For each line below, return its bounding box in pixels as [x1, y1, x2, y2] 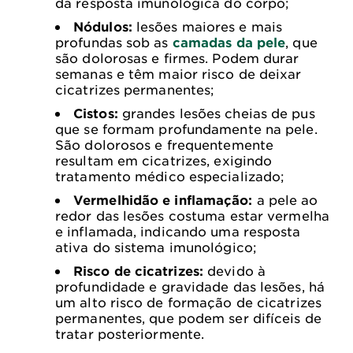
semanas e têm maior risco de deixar [55, 65, 302, 82]
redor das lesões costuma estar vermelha [55, 207, 329, 224]
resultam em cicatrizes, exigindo [55, 152, 273, 169]
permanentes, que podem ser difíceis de [55, 310, 321, 326]
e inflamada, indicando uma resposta [55, 223, 301, 240]
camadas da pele [172, 34, 286, 50]
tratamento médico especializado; [55, 168, 285, 184]
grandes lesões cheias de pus [117, 105, 315, 121]
